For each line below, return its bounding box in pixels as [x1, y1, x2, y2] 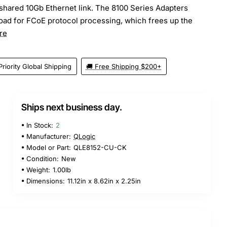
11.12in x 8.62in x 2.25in [67, 176, 141, 185]
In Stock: [26, 121, 53, 129]
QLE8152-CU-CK [73, 143, 127, 152]
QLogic [73, 132, 95, 140]
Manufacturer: [26, 132, 71, 140]
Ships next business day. [21, 101, 122, 112]
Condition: [26, 154, 59, 163]
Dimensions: [26, 176, 65, 185]
